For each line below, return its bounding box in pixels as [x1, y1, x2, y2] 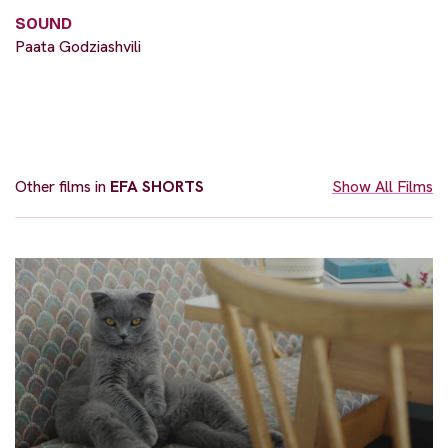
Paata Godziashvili [15, 36, 141, 58]
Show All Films [332, 176, 433, 198]
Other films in [15, 176, 110, 198]
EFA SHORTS [110, 176, 204, 198]
